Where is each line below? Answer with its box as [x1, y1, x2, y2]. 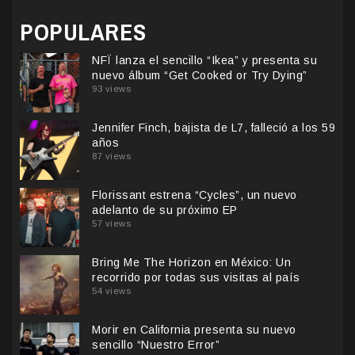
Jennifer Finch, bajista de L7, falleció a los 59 [92, 120, 335, 134]
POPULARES [20, 15, 147, 48]
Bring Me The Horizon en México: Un [92, 255, 291, 269]
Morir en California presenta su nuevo [92, 323, 296, 336]
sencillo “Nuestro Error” [92, 338, 219, 351]
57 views [92, 218, 131, 228]
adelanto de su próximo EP [92, 203, 238, 216]
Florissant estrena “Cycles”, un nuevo [92, 188, 297, 201]
